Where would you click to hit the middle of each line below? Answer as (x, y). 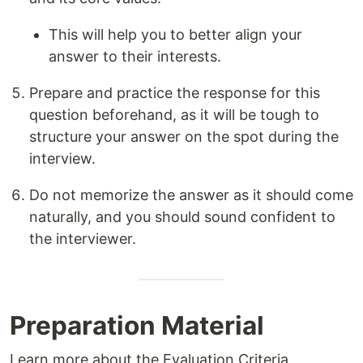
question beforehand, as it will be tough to (174, 115)
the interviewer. (83, 239)
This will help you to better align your (175, 35)
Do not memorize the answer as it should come (191, 195)
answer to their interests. (135, 57)
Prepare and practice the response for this (175, 93)
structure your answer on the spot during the (184, 137)
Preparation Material (137, 326)
